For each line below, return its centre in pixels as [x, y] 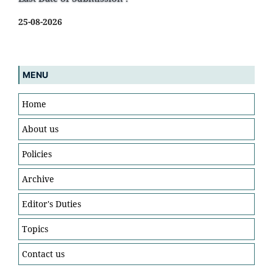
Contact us [43, 253]
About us [40, 129]
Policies [37, 154]
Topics [35, 229]
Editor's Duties [51, 204]
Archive [38, 179]
